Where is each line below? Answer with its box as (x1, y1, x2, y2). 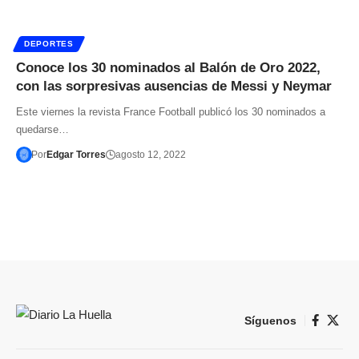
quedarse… (16, 123, 69, 135)
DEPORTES (24, 38, 74, 48)
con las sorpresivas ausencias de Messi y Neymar (16, 78, 332, 94)
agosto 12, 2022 (115, 148, 186, 160)
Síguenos (244, 313, 296, 327)
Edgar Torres (46, 148, 106, 160)
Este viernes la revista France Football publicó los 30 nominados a (16, 105, 325, 118)
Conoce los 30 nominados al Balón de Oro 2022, (16, 59, 321, 75)
